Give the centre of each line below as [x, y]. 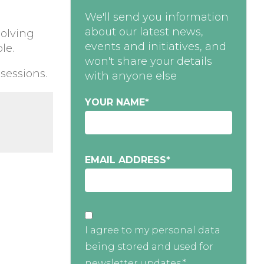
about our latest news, [144, 32]
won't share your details [148, 62]
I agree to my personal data [152, 230]
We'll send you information [156, 17]
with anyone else [131, 76]
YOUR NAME [115, 103]
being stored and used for [149, 247]
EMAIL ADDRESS [125, 160]
